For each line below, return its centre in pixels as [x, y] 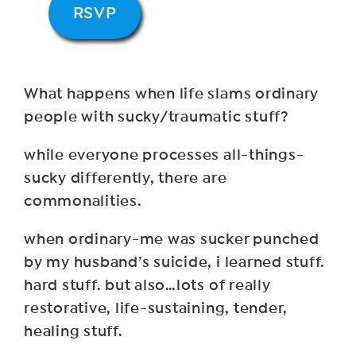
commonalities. [83, 201]
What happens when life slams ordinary [172, 94]
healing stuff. [74, 332]
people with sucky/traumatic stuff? [157, 117]
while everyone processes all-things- [164, 155]
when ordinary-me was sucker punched [172, 240]
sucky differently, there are [126, 178]
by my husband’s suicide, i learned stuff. [175, 263]
